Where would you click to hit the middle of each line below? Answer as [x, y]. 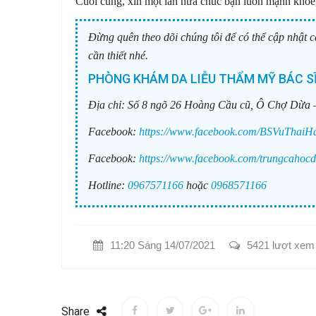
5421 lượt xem [281, 245]
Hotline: [107, 185]
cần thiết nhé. [118, 55]
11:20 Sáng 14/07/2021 [163, 245]
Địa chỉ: [107, 104]
